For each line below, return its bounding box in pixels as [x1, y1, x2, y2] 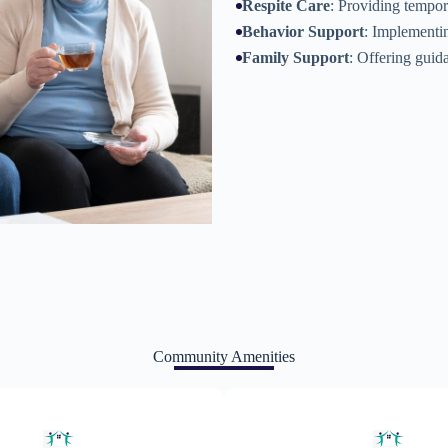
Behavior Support [242, 22, 364, 40]
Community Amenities [153, 348, 295, 366]
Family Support [242, 48, 349, 66]
